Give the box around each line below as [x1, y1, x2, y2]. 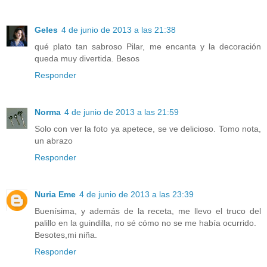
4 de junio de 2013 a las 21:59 [64, 107, 179, 117]
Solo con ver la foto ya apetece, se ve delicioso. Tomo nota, [35, 123, 261, 133]
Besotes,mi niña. [35, 229, 97, 240]
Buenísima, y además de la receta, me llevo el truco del [35, 206, 261, 216]
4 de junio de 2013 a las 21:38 [61, 24, 176, 35]
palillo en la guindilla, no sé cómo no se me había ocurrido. [35, 218, 256, 228]
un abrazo [35, 135, 73, 145]
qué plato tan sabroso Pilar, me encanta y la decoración [35, 41, 261, 51]
